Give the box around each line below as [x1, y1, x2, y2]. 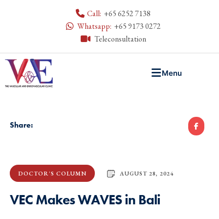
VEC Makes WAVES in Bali [10, 191, 160, 209]
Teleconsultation [94, 34, 146, 44]
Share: [10, 119, 33, 130]
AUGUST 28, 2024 [120, 169, 174, 177]
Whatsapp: [77, 21, 111, 31]
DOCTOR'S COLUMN [18, 170, 87, 178]
